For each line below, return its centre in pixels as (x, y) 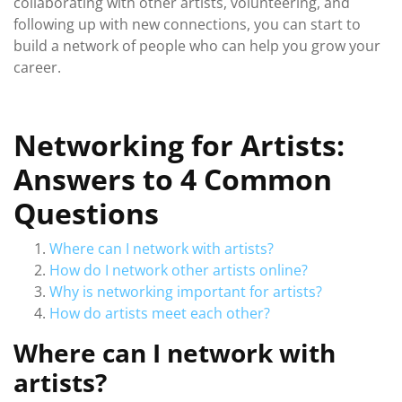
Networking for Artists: (179, 145)
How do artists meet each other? (160, 313)
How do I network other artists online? (179, 270)
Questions (86, 213)
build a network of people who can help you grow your (197, 46)
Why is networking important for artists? (186, 292)
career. (37, 67)
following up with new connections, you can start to (187, 24)
